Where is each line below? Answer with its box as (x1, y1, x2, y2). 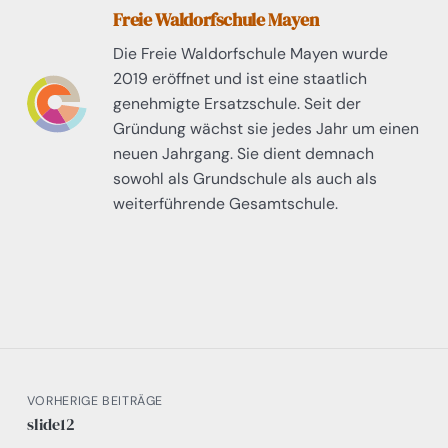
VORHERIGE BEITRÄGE (26, 392, 164, 409)
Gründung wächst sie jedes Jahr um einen (113, 117, 420, 139)
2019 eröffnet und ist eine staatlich (113, 67, 368, 89)
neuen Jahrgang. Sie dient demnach (113, 142, 375, 164)
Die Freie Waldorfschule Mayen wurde (113, 42, 389, 64)
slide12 (26, 413, 75, 435)
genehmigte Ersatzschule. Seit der (113, 92, 362, 114)
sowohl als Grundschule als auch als (113, 167, 378, 189)
